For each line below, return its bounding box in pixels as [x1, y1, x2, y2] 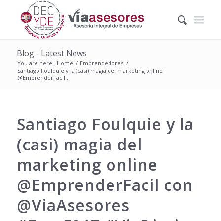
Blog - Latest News [16, 48, 87, 59]
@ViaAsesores [16, 194, 130, 216]
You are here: [17, 59, 54, 67]
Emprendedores [79, 59, 123, 67]
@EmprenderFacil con [16, 174, 193, 195]
